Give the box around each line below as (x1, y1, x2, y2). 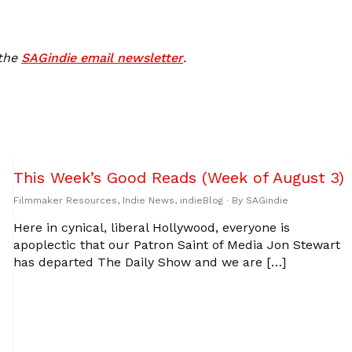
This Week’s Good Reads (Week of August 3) (13, 168, 344, 187)
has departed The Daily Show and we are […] (13, 254, 286, 269)
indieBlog (179, 194, 223, 206)
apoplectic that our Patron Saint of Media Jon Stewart (13, 236, 340, 252)
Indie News (122, 194, 174, 206)
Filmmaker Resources (13, 194, 117, 206)
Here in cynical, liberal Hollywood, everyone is (13, 219, 290, 235)
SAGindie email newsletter (21, 49, 183, 65)
